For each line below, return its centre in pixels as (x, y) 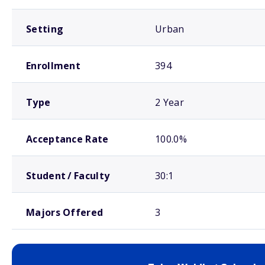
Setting (45, 29)
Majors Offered (65, 212)
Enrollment (53, 66)
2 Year (169, 102)
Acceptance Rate (67, 139)
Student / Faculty (68, 176)
